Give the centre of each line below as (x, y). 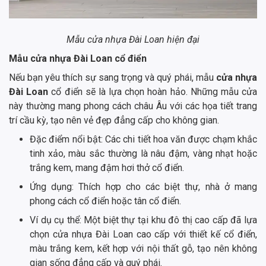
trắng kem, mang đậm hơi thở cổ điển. (107, 167)
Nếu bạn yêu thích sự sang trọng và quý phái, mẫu (111, 77)
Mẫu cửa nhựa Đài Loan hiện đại (133, 39)
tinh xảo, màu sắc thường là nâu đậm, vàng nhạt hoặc (143, 153)
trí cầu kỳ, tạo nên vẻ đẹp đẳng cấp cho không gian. (114, 120)
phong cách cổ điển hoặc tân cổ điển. (105, 201)
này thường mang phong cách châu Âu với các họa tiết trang (133, 106)
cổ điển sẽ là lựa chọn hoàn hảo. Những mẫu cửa (154, 91)
